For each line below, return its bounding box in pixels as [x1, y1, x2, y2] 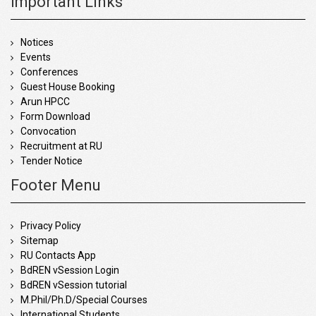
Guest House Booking [20, 80, 115, 92]
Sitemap [20, 234, 59, 246]
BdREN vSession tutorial [20, 279, 127, 291]
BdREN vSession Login [20, 264, 119, 276]
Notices [20, 36, 54, 48]
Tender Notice [20, 154, 83, 166]
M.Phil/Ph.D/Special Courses [20, 293, 147, 305]
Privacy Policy [20, 219, 81, 231]
